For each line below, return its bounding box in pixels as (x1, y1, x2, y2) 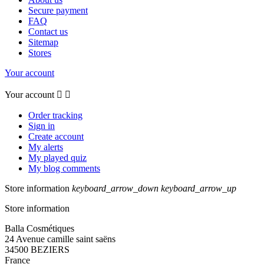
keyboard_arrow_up (161, 183, 236, 194)
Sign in (28, 121, 55, 131)
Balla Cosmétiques (5, 223, 74, 234)
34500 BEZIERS (5, 245, 70, 255)
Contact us (28, 27, 68, 37)
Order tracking (28, 110, 82, 121)
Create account (28, 131, 84, 142)
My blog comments (28, 163, 100, 174)
